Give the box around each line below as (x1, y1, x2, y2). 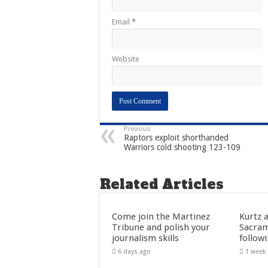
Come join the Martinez (112, 211, 210, 222)
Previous (124, 124, 151, 133)
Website (112, 54, 139, 63)
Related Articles (100, 175, 224, 193)
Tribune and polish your (112, 221, 210, 233)
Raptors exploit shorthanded (124, 132, 229, 142)
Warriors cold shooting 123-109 (124, 142, 240, 152)
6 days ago (118, 247, 151, 255)
